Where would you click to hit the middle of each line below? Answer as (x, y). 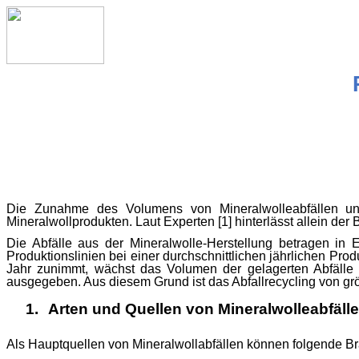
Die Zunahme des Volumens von (113, 209)
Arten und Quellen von (133, 309)
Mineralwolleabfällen (278, 209)
